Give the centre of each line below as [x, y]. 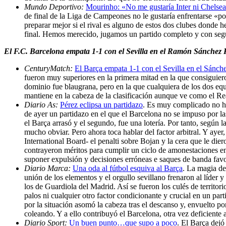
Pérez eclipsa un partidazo [101, 104]
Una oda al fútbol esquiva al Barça [128, 168]
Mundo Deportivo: [55, 7]
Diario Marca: [48, 168]
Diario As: [42, 104]
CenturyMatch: [49, 68]
